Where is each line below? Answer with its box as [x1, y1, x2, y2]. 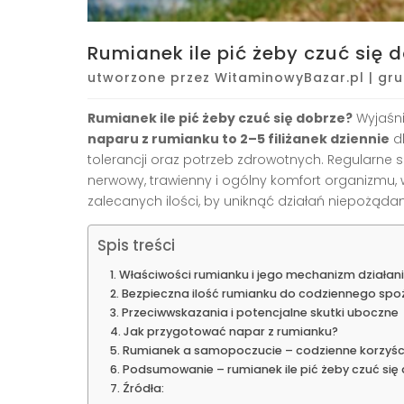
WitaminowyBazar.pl [215, 68, 364, 87]
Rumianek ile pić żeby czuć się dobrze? [87, 108, 353, 127]
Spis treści [97, 234, 175, 257]
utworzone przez [87, 68, 215, 87]
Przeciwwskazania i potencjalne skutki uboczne [121, 304, 399, 320]
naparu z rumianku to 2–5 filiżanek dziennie [87, 129, 390, 148]
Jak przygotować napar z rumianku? [123, 323, 338, 339]
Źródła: [122, 380, 164, 396]
